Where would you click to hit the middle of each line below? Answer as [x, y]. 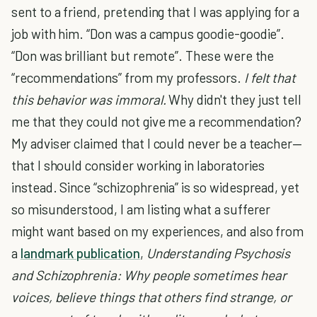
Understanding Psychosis [218, 253]
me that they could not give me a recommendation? [157, 121]
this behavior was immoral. [89, 99]
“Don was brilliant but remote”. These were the [143, 56]
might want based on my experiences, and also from [158, 231]
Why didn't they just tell [234, 99]
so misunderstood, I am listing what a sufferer [141, 209]
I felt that [269, 77]
